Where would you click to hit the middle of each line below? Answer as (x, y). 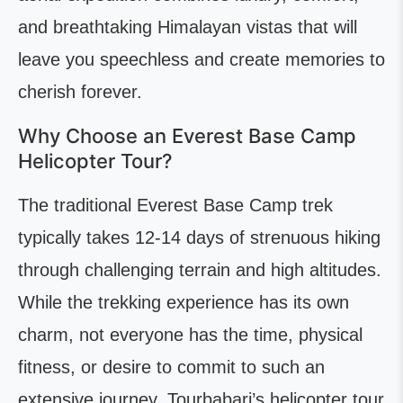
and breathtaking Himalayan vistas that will (188, 27)
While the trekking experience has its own (184, 303)
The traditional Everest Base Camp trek (175, 206)
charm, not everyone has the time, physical (190, 335)
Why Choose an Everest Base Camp (187, 136)
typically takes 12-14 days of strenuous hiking (199, 238)
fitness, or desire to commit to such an (171, 367)
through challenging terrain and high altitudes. (200, 270)
